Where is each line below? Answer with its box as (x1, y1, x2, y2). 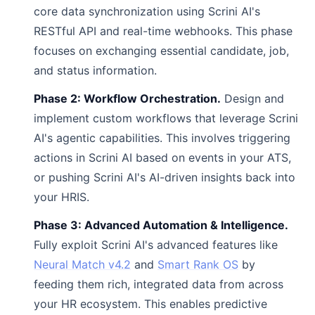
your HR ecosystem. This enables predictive (34, 297, 267, 311)
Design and (221, 91, 284, 105)
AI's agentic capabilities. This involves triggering (34, 131, 290, 145)
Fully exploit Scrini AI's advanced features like (34, 238, 278, 252)
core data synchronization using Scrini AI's (34, 4, 260, 18)
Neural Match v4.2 (34, 257, 131, 271)
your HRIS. (34, 190, 89, 204)
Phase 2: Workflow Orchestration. (34, 91, 221, 105)
